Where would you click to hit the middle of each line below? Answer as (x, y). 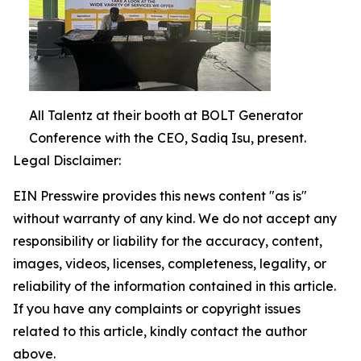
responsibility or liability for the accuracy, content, (168, 241)
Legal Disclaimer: (67, 160)
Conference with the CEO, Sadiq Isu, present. (168, 138)
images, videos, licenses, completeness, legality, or (170, 263)
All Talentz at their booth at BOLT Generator (166, 115)
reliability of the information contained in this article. (174, 286)
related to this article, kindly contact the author (160, 331)
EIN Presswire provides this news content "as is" (160, 196)
